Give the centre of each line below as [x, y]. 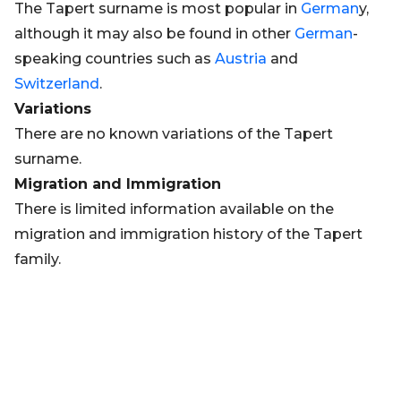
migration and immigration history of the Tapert [188, 234]
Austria [241, 59]
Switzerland [57, 84]
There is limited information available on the [174, 209]
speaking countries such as [115, 59]
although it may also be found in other [154, 34]
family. [38, 259]
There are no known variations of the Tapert [174, 134]
